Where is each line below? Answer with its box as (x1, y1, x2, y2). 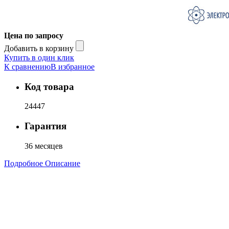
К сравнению (4, 62, 51, 71)
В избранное (51, 62, 95, 71)
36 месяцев (25, 141, 63, 150)
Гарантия (25, 121, 66, 132)
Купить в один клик (4, 53, 74, 62)
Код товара (25, 81, 74, 92)
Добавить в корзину (4, 43, 74, 53)
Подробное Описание (4, 158, 80, 168)
